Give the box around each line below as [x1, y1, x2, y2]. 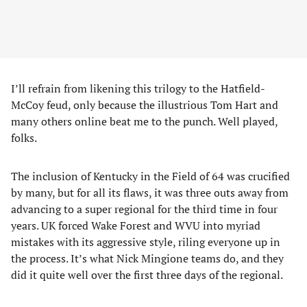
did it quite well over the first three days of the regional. [11, 267, 283, 282]
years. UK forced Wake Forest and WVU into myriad [11, 218, 260, 233]
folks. [11, 130, 37, 145]
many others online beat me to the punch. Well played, [11, 114, 278, 129]
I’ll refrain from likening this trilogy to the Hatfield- [11, 81, 265, 96]
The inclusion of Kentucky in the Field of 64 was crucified [11, 169, 290, 184]
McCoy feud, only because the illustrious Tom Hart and [11, 97, 278, 112]
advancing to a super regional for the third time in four [11, 201, 278, 217]
